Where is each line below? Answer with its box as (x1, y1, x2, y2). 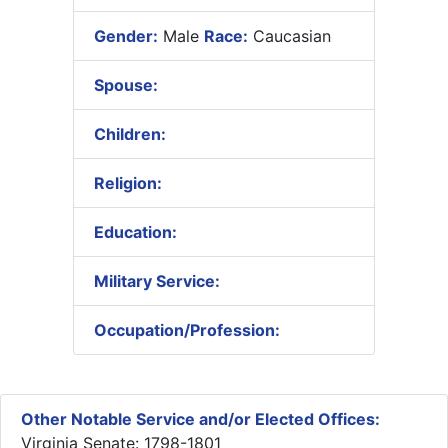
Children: (94, 123, 166, 144)
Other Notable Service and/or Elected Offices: (21, 408, 380, 429)
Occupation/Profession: (94, 319, 280, 340)
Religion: (94, 172, 162, 193)
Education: (94, 221, 177, 242)
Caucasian (248, 25, 331, 46)
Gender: (94, 25, 158, 46)
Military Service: (94, 270, 220, 291)
